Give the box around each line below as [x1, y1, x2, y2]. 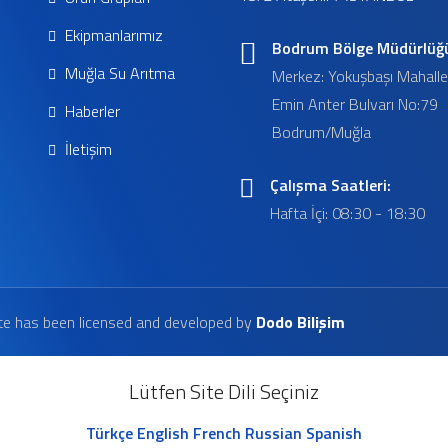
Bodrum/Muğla [272, 120, 371, 144]
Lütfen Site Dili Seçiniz [129, 376, 319, 407]
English [137, 421, 189, 445]
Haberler [61, 99, 120, 123]
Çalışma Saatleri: [270, 173, 391, 197]
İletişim [61, 137, 112, 161]
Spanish [306, 421, 362, 445]
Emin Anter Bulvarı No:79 [272, 92, 438, 116]
